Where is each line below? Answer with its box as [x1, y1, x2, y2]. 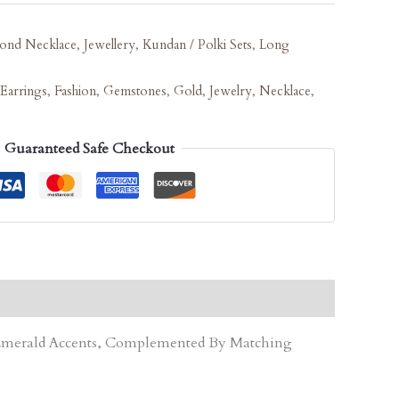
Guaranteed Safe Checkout [4, 138, 175, 159]
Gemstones [103, 83, 167, 101]
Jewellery [84, 37, 135, 54]
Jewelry [209, 83, 252, 101]
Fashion [54, 83, 96, 101]
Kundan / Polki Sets [142, 37, 252, 54]
